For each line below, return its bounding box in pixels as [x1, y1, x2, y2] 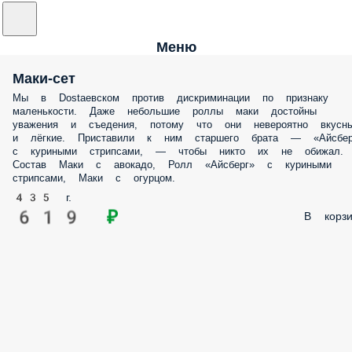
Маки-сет [13, 70, 75, 86]
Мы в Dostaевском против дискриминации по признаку [13, 92, 328, 104]
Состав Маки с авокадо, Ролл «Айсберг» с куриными [13, 159, 332, 170]
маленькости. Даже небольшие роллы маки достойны [13, 105, 317, 117]
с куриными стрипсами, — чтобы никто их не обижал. [13, 145, 343, 157]
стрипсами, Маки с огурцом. [13, 172, 175, 184]
